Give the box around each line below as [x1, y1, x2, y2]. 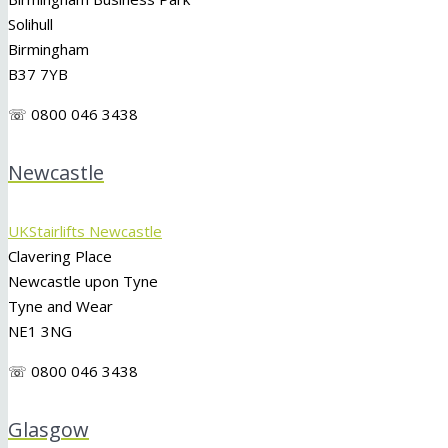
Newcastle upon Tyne [8, 270, 158, 291]
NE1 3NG [8, 320, 72, 341]
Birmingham [8, 39, 89, 60]
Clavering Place [8, 245, 112, 266]
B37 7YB [8, 64, 68, 85]
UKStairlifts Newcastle [8, 220, 162, 241]
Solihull [8, 14, 53, 35]
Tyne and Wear [8, 295, 113, 316]
